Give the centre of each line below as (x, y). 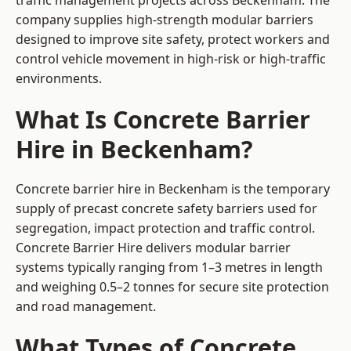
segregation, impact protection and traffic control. (165, 228)
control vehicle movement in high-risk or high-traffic (171, 59)
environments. (59, 79)
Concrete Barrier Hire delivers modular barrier (153, 248)
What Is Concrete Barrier (163, 119)
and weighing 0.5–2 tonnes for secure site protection (172, 287)
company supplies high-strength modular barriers (165, 20)
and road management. (86, 307)
